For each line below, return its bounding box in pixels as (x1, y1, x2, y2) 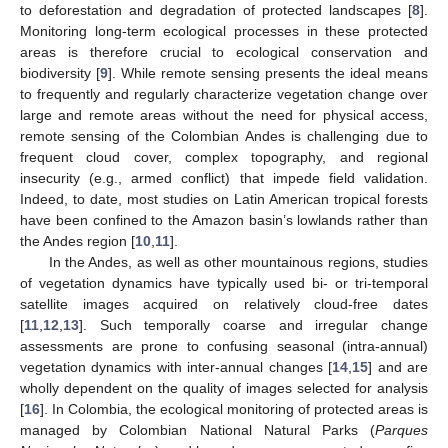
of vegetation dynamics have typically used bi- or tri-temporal (20, 274, 428, 291)
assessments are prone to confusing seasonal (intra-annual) (20, 337, 428, 354)
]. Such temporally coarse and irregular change (79, 316, 428, 333)
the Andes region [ (20, 232, 135, 249)
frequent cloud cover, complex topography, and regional (20, 148, 428, 165)
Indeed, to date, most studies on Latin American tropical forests (20, 190, 428, 207)
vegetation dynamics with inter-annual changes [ (20, 358, 333, 375)
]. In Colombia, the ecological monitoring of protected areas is (40, 400, 428, 417)
